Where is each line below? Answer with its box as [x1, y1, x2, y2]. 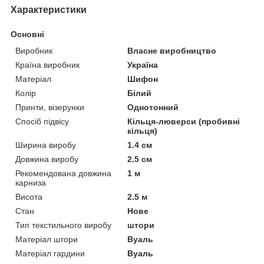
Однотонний [127, 102, 179, 112]
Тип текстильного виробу [15, 220, 111, 230]
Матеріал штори [15, 234, 78, 244]
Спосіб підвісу [15, 116, 69, 126]
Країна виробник [15, 60, 80, 70]
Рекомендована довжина [15, 168, 111, 178]
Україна [127, 60, 159, 70]
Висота [15, 192, 42, 202]
